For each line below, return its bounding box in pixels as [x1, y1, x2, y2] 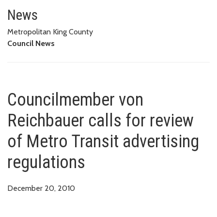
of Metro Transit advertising [7, 131, 199, 152]
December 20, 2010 [7, 183, 75, 193]
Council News [7, 38, 55, 48]
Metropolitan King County [7, 27, 93, 36]
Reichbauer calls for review [7, 110, 194, 131]
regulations [7, 152, 85, 172]
